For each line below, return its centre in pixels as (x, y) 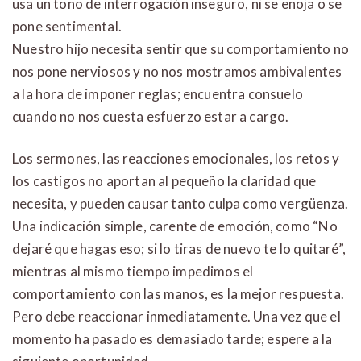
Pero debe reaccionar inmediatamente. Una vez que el (176, 317)
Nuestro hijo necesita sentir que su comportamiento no (181, 49)
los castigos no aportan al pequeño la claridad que (164, 181)
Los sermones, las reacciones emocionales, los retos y (176, 159)
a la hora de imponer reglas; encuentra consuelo (158, 94)
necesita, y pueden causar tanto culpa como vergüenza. (180, 204)
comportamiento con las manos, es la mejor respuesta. (178, 294)
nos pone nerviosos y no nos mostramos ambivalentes (177, 72)
